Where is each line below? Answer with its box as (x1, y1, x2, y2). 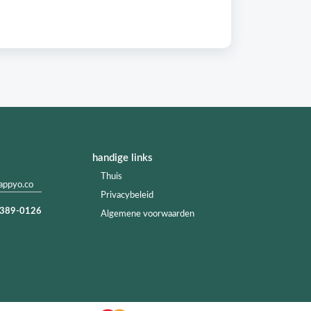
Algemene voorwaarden (101, 210, 194, 219)
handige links (92, 153, 153, 163)
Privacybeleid (101, 191, 153, 200)
